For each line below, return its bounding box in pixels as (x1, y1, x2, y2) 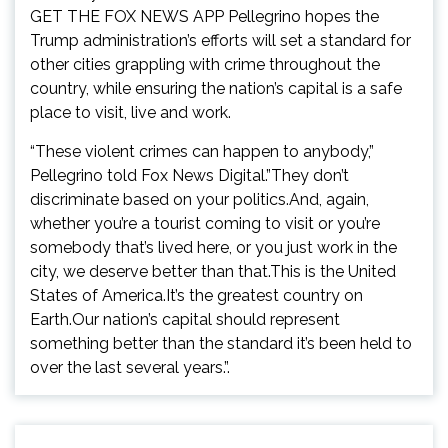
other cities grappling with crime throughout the (30, 55, 380, 75)
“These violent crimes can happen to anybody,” (30, 142, 374, 162)
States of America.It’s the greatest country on (30, 286, 363, 306)
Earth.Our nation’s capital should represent (30, 310, 340, 330)
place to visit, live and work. (30, 103, 231, 123)
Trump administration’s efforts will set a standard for (30, 31, 411, 51)
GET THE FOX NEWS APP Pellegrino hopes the (30, 7, 379, 27)
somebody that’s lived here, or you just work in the (30, 238, 397, 258)
